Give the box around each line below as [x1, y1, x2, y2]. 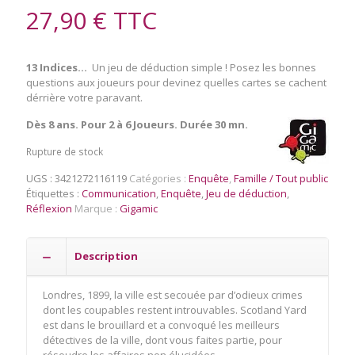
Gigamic [120, 200, 158, 216]
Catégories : [129, 170, 189, 185]
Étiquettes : [26, 185, 82, 200]
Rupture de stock [26, 144, 103, 158]
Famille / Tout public [234, 170, 328, 185]
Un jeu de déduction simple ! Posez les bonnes [90, 59, 316, 74]
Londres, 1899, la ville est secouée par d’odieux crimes [43, 287, 303, 302]
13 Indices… [26, 59, 90, 74]
